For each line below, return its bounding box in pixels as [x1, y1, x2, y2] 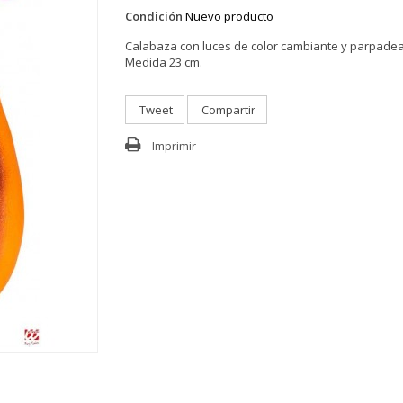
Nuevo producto [185, 7, 273, 24]
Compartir [199, 101, 255, 118]
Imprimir [152, 137, 196, 154]
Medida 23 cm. [125, 53, 202, 70]
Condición [125, 7, 183, 24]
